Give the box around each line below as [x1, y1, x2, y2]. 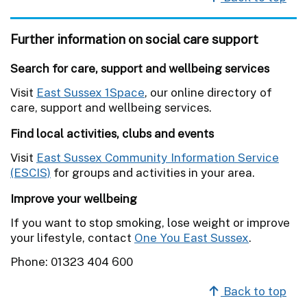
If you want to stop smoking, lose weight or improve [10, 215, 290, 230]
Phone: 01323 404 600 [10, 254, 133, 269]
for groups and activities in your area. [51, 165, 255, 180]
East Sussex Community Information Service [36, 150, 279, 164]
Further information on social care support [10, 31, 258, 47]
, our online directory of [145, 85, 272, 99]
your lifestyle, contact [10, 230, 134, 245]
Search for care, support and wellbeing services [10, 61, 269, 75]
